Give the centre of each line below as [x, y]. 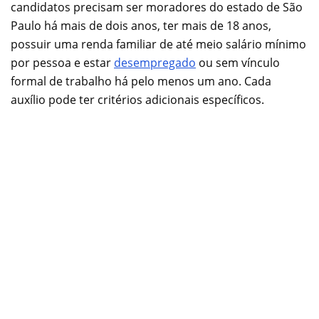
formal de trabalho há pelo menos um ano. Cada [141, 81]
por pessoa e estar [62, 62]
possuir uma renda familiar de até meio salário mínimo [158, 44]
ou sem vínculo [238, 62]
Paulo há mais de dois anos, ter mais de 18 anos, [141, 25]
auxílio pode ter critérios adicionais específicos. [137, 99]
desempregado [155, 62]
